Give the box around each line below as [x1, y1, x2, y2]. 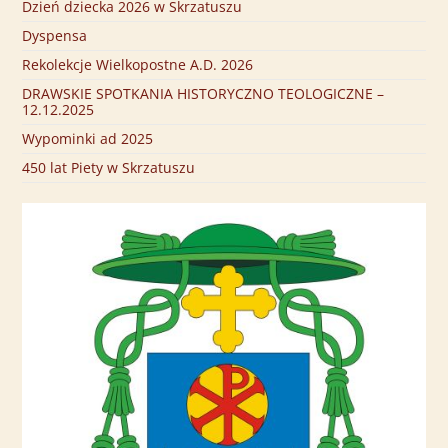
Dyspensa [22, 26, 88, 46]
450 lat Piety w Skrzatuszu [22, 158, 196, 178]
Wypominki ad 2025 [22, 129, 154, 149]
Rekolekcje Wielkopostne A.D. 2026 [22, 55, 254, 75]
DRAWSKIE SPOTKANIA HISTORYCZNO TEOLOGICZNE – [22, 84, 385, 104]
